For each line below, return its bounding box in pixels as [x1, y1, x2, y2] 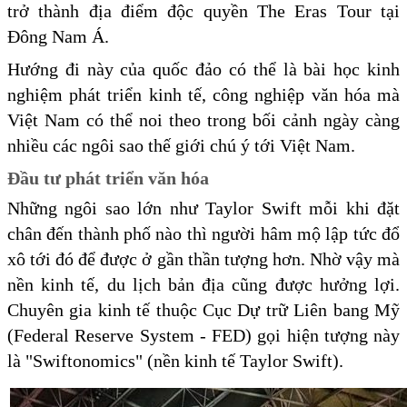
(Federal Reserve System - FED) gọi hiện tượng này [7, 325, 400, 346]
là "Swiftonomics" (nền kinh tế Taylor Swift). [7, 351, 343, 372]
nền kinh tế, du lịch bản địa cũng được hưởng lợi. [7, 274, 400, 295]
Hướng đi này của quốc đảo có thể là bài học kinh [7, 59, 400, 80]
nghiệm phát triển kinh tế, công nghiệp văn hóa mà [7, 84, 400, 105]
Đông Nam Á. [7, 26, 109, 47]
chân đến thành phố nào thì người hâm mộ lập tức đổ [7, 223, 400, 244]
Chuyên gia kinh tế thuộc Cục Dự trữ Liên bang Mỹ [7, 300, 400, 321]
